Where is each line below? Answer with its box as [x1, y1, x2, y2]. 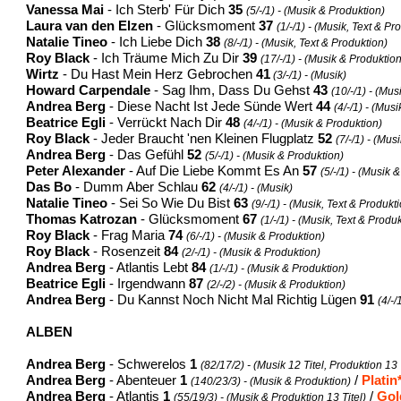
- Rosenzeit [90, 243, 165, 259]
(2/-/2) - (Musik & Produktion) [207, 277, 346, 291]
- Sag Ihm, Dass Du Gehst [150, 82, 314, 98]
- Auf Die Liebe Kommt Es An [125, 163, 303, 178]
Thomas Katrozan [26, 211, 138, 226]
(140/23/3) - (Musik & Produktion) [191, 374, 352, 388]
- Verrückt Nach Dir [106, 115, 226, 130]
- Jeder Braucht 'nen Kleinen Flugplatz [90, 131, 319, 146]
